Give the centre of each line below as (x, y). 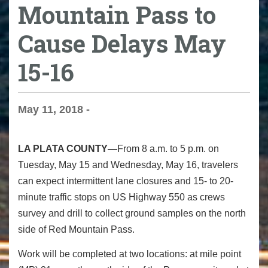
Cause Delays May (122, 43)
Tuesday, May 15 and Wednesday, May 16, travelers (128, 165)
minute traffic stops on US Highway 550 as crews (121, 197)
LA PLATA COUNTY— (68, 149)
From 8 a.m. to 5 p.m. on (168, 149)
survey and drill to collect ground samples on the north (132, 214)
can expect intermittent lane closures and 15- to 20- (126, 181)
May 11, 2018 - (54, 110)
